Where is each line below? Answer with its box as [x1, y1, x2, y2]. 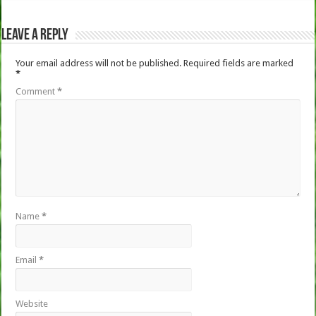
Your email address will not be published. [16, 57, 182, 68]
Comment [16, 85, 58, 97]
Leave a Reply [1, 27, 69, 44]
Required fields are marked [183, 57, 294, 68]
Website [16, 298, 49, 309]
